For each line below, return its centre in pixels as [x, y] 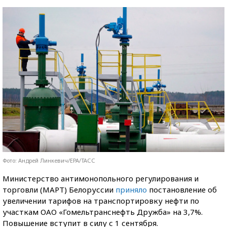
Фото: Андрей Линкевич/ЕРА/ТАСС [49, 160]
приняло [131, 189]
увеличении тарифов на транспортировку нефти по [101, 200]
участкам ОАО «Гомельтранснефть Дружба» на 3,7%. [103, 212]
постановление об [182, 189]
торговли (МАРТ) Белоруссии [59, 189]
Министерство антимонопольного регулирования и [101, 178]
